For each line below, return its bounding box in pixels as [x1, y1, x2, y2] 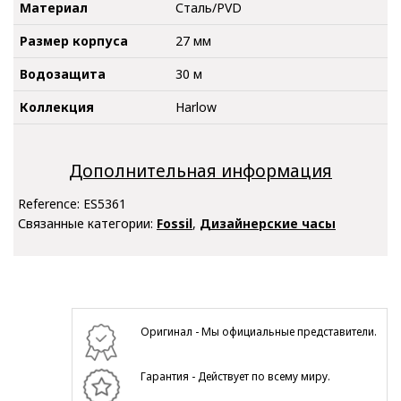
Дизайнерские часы [200, 214, 336, 232]
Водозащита [20, 64, 106, 82]
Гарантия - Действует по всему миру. [141, 368, 331, 384]
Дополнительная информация [69, 159, 332, 183]
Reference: [18, 194, 83, 212]
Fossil [157, 214, 192, 232]
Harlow [175, 98, 217, 115]
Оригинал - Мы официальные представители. [141, 323, 378, 339]
